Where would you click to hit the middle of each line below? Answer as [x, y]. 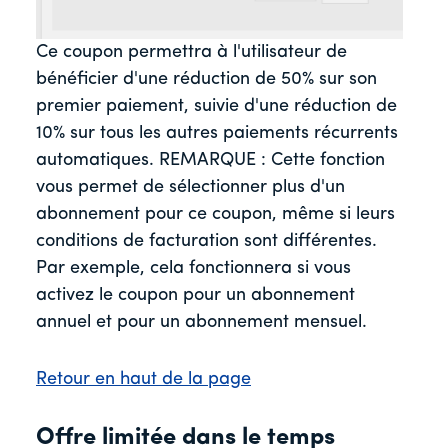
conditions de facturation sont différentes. [206, 241]
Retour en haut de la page [143, 379]
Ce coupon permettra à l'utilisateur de [191, 52]
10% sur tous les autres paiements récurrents [217, 133]
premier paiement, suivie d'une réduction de [216, 106]
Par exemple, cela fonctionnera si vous [193, 268]
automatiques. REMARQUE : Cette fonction [210, 160]
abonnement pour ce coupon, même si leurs [215, 214]
